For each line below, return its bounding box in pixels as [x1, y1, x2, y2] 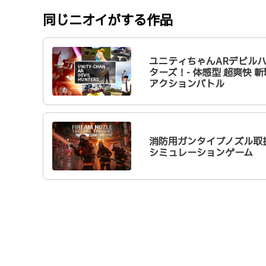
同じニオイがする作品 [43, 11, 173, 31]
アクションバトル [148, 77, 224, 91]
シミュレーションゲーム [148, 146, 253, 160]
